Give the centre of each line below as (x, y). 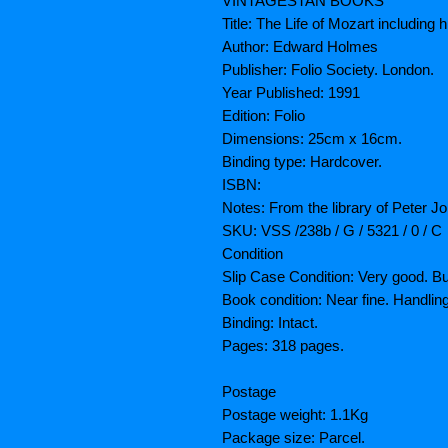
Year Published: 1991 (291, 93)
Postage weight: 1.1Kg (295, 415)
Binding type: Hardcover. (302, 162)
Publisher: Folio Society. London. (328, 70)
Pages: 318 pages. (283, 346)
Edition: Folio (263, 116)
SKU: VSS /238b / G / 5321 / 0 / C (332, 231)
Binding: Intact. (270, 323)
